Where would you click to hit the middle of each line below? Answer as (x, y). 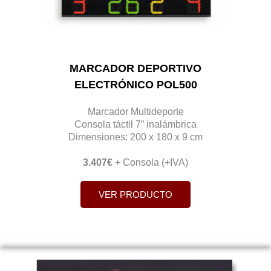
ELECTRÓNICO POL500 (135, 84)
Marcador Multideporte (135, 111)
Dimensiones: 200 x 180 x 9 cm (135, 136)
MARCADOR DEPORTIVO (135, 68)
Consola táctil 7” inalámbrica (135, 124)
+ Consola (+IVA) (150, 162)
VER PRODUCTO (135, 194)
